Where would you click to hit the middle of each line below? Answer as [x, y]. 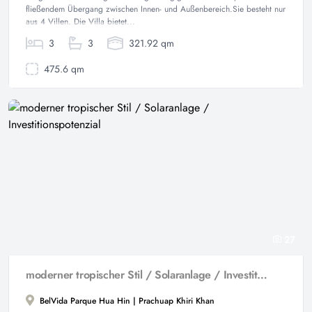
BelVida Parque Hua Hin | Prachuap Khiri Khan [126, 301]
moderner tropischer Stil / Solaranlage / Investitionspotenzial [263, 275]
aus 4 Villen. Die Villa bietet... [80, 22]
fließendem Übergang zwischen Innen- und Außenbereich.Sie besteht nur [156, 9]
